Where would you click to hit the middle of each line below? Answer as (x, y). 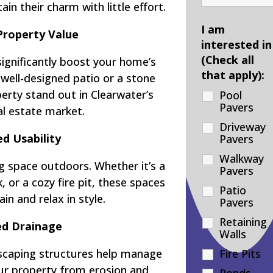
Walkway (242, 158)
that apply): (233, 75)
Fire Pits (240, 253)
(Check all (228, 59)
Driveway (243, 126)
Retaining (243, 222)
